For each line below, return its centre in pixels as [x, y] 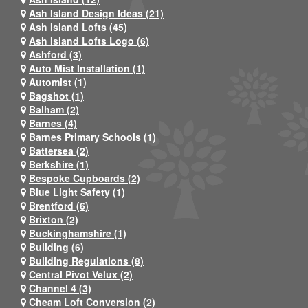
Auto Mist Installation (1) [87, 68]
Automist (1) [58, 81]
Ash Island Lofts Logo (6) [89, 40]
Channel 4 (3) [60, 288]
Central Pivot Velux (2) [81, 274]
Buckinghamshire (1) [78, 233]
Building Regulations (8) [86, 260]
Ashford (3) [55, 54]
